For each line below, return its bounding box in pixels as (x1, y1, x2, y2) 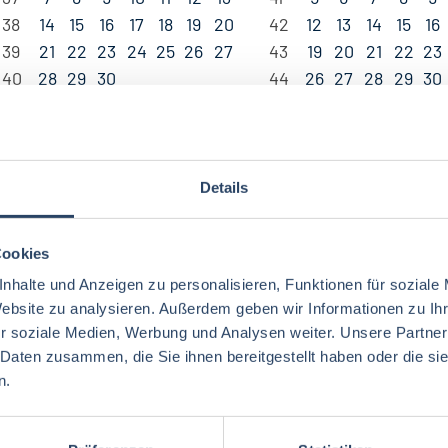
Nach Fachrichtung (88, 387, 238, 409)
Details (199, 178, 249, 196)
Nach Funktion (277, 387, 393, 409)
